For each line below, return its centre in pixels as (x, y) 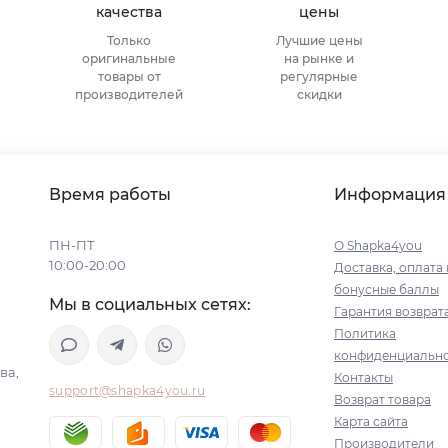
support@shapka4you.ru (127, 390)
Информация (390, 194)
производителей (129, 94)
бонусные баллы (386, 289)
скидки (319, 94)
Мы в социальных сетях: (150, 304)
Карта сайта (371, 421)
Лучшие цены (319, 40)
